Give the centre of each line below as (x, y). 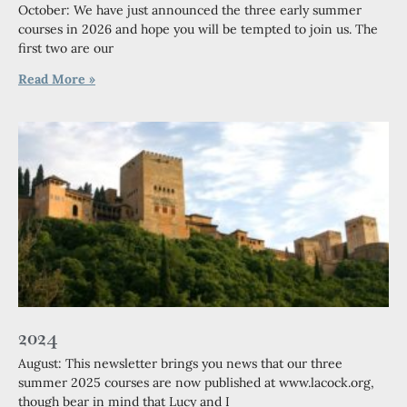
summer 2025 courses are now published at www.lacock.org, (196, 382)
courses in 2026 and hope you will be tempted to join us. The (198, 29)
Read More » (57, 79)
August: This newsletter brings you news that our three (180, 363)
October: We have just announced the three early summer (190, 10)
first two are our (66, 48)
